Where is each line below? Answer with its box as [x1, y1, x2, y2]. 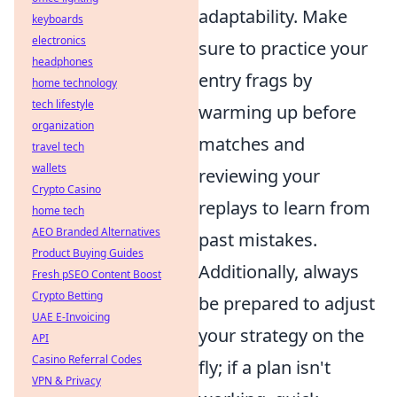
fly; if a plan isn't [198, 355, 331, 380]
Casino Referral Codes [32, 352, 142, 367]
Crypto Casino [32, 182, 101, 197]
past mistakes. [198, 228, 317, 253]
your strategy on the [198, 323, 364, 348]
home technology [32, 75, 117, 90]
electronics [32, 33, 86, 48]
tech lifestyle [32, 97, 94, 112]
